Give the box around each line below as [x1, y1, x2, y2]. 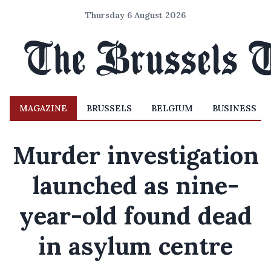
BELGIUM [151, 103, 193, 114]
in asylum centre [38, 230, 233, 261]
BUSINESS [212, 103, 256, 114]
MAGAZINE [19, 103, 67, 114]
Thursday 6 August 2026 [85, 10, 186, 21]
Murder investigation [12, 140, 259, 171]
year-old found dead [19, 200, 252, 231]
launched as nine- [32, 170, 239, 201]
